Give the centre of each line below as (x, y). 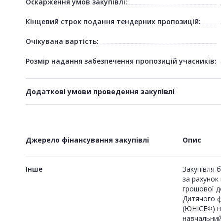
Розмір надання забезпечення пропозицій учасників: (121, 61)
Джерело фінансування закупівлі (87, 140)
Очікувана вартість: (62, 41)
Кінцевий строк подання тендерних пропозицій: (113, 21)
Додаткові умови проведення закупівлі (100, 91)
